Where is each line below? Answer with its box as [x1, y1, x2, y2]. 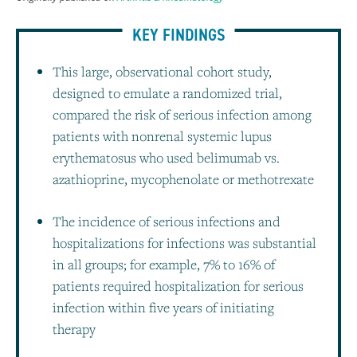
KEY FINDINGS [131, 23, 226, 47]
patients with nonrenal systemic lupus [53, 127, 272, 146]
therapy [53, 319, 96, 338]
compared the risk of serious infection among [53, 105, 312, 124]
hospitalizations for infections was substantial [53, 233, 316, 252]
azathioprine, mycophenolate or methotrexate [53, 170, 314, 189]
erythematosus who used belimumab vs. [53, 148, 280, 167]
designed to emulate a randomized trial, [53, 84, 282, 103]
